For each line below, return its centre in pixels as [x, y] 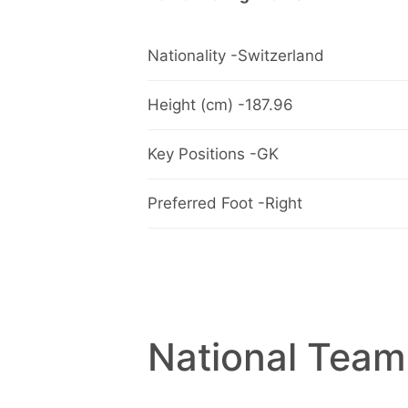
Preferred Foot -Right [225, 204]
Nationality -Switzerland [236, 56]
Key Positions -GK [213, 154]
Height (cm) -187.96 [220, 105]
